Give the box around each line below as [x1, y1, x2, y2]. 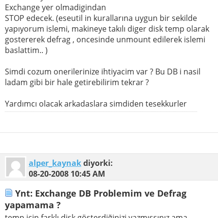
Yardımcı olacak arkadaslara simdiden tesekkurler [5, 98, 187, 109]
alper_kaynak [29, 158, 81, 169]
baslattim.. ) [5, 45, 48, 56]
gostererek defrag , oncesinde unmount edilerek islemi [5, 34, 205, 45]
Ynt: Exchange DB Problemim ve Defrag [13, 187, 186, 199]
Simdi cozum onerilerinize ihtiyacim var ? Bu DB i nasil [5, 66, 200, 77]
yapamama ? [5, 199, 61, 211]
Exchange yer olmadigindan [5, 2, 106, 13]
